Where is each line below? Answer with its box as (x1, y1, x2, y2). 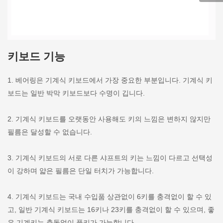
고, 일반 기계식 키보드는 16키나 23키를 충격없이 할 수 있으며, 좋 (7, 206, 215, 214)
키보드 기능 (7, 50, 65, 63)
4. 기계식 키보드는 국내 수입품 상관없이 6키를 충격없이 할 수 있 (7, 193, 212, 201)
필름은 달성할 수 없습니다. (7, 128, 92, 136)
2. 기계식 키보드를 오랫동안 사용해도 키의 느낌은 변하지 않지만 (7, 115, 211, 123)
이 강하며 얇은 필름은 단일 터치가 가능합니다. (7, 167, 154, 175)
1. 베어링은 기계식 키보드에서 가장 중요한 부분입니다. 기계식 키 (7, 76, 213, 85)
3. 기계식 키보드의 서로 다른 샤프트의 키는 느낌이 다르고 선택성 (7, 154, 213, 162)
